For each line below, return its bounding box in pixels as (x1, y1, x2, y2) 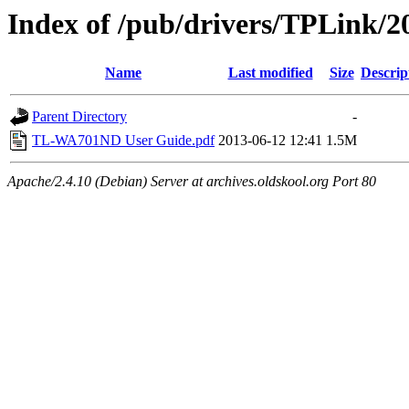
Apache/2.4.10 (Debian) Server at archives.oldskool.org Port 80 (7, 173, 376, 190)
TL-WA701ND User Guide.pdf (32, 132, 215, 149)
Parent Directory (32, 109, 127, 125)
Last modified (227, 65, 313, 81)
